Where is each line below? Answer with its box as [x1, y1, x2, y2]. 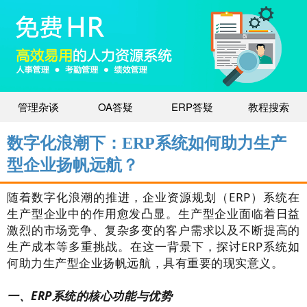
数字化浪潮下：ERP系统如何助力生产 [7, 134, 286, 153]
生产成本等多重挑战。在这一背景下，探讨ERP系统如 [7, 238, 300, 255]
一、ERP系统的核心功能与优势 [7, 288, 173, 304]
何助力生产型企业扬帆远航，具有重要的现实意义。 [7, 255, 284, 271]
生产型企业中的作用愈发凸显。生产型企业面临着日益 [7, 206, 300, 222]
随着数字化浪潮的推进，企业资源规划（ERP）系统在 [7, 189, 300, 206]
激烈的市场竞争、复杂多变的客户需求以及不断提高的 [7, 222, 300, 238]
